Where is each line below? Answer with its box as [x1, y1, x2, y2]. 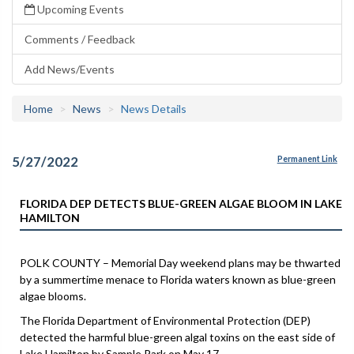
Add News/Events [24, 62, 115, 76]
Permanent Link [277, 154, 337, 164]
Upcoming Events [35, 2, 124, 16]
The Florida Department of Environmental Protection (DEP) [20, 313, 311, 327]
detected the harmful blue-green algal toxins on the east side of [20, 330, 335, 344]
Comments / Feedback [24, 32, 135, 46]
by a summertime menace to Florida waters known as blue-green [20, 272, 336, 286]
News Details [121, 102, 186, 115]
